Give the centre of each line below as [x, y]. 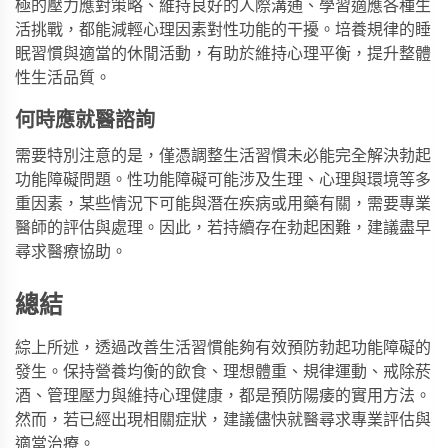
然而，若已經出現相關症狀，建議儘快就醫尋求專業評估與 [223, 420]
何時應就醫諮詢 [85, 121]
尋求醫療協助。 [71, 252]
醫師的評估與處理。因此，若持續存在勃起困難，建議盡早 [223, 228]
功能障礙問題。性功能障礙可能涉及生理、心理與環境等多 [223, 180]
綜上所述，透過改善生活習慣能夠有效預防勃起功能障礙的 [223, 348]
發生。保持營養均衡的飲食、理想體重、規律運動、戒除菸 [223, 372]
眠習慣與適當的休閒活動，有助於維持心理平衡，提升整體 [223, 54]
